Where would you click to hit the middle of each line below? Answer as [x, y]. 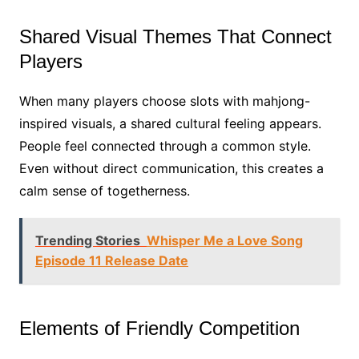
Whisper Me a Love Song [224, 240]
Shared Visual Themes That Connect [175, 36]
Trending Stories [87, 240]
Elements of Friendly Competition [159, 328]
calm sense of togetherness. [104, 190]
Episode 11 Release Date [111, 260]
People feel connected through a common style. [165, 145]
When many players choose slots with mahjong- [164, 101]
